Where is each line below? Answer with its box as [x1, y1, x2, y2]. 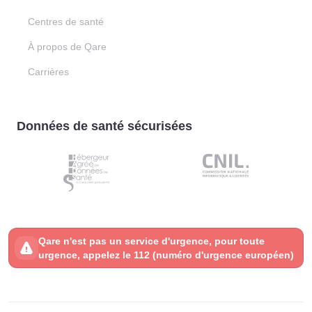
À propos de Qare [28, 41, 107, 52]
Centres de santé [28, 16, 104, 27]
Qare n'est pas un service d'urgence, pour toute [38, 235, 265, 247]
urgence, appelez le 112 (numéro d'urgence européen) [38, 249, 294, 260]
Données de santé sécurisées [17, 119, 192, 133]
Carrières [28, 66, 69, 77]
